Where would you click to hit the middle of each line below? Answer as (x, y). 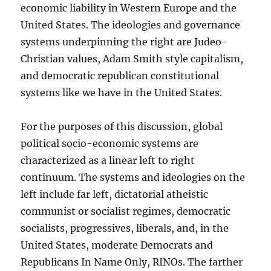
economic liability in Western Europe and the (129, 8)
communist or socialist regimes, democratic (126, 211)
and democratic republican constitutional (120, 76)
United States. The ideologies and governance (131, 25)
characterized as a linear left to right (108, 161)
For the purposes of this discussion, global (122, 127)
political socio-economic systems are (110, 144)
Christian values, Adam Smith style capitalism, (132, 59)
